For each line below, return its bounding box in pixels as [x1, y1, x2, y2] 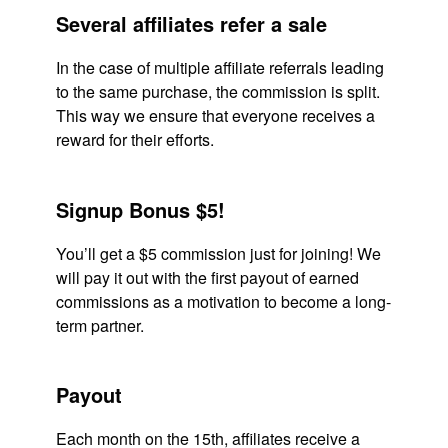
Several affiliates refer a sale [56, 8, 327, 38]
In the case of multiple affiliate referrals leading [56, 55, 384, 79]
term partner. [56, 313, 144, 337]
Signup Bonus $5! [56, 194, 225, 224]
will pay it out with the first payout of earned [56, 265, 359, 289]
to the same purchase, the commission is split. [56, 79, 380, 103]
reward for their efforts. [56, 127, 214, 151]
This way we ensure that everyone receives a [56, 103, 375, 127]
